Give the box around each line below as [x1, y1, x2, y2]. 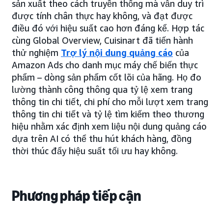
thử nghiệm [12, 47, 61, 58]
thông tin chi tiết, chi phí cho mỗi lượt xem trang [12, 96, 208, 107]
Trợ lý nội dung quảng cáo [61, 47, 173, 58]
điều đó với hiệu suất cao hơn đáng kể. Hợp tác [12, 23, 204, 33]
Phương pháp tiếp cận [12, 187, 141, 205]
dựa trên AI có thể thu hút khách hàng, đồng [12, 133, 192, 144]
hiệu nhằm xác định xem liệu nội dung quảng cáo [12, 121, 207, 132]
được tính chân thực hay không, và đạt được [12, 10, 192, 21]
